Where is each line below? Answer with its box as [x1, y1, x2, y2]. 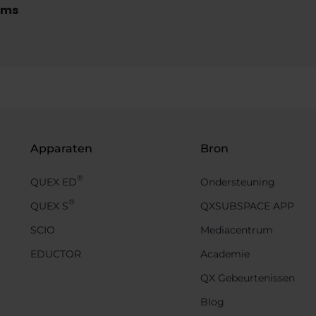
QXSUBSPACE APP [200, 200, 294, 213]
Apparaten [30, 142, 92, 156]
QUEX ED [30, 176, 77, 189]
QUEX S [30, 200, 68, 213]
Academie [200, 248, 250, 261]
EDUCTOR [30, 248, 81, 261]
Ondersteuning [200, 176, 275, 189]
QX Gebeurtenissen [200, 272, 295, 285]
